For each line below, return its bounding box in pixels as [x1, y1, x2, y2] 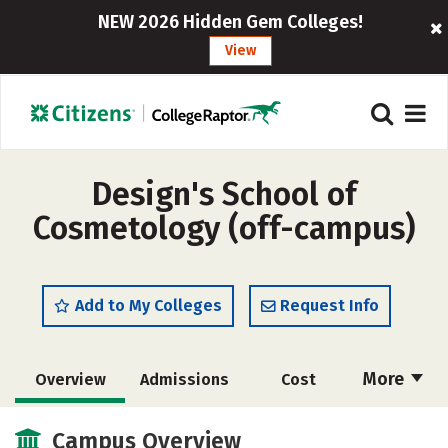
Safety [273, 416, 323, 435]
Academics [29, 416, 111, 435]
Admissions [139, 370, 229, 389]
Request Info [280, 296, 379, 315]
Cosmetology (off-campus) [33, 209, 415, 247]
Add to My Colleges [75, 296, 222, 315]
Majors [158, 416, 210, 435]
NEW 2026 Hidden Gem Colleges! [98, 11, 364, 33]
